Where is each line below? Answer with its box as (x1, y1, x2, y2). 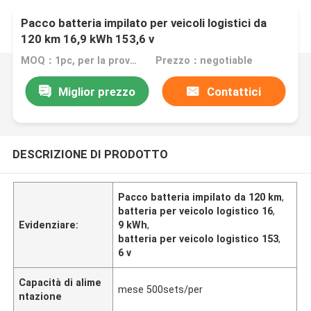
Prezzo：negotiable (155, 55, 253, 67)
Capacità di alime (19, 276, 102, 288)
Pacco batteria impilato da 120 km (118, 191, 283, 203)
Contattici (206, 84, 261, 99)
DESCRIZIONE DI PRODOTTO (12, 146, 168, 161)
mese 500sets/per (118, 283, 203, 295)
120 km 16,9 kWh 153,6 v (21, 32, 155, 47)
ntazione (19, 290, 62, 302)
